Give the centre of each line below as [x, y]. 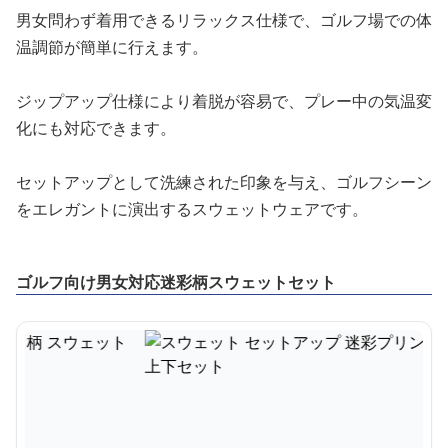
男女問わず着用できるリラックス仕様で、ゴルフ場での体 [224, 20]
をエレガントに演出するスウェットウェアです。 [192, 209]
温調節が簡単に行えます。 [112, 47]
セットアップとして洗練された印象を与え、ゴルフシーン [224, 182]
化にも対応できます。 [96, 128]
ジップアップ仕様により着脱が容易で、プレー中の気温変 [224, 101]
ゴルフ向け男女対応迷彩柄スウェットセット [176, 282]
